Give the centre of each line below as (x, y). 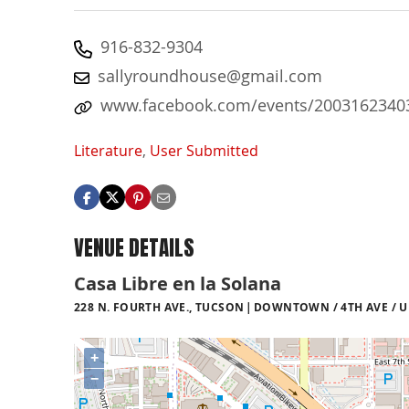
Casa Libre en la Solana (178, 283)
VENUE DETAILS (134, 248)
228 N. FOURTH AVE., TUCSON (159, 307)
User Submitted (204, 151)
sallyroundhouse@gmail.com (210, 76)
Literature (108, 151)
